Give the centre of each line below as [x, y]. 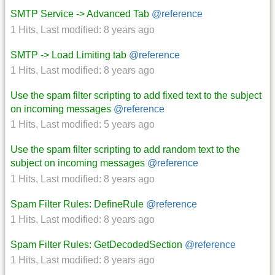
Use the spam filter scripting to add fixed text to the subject [136, 96]
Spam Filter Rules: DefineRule [77, 204]
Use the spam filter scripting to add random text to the [125, 150]
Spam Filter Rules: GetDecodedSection [96, 245]
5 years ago [129, 125]
